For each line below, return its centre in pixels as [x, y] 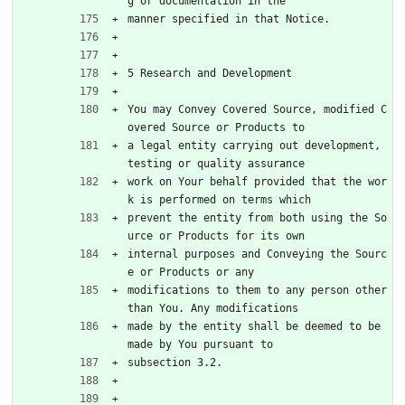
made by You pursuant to [200, 344]
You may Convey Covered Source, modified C [257, 109]
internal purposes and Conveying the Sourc [257, 254]
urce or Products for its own [216, 235]
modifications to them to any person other [257, 290]
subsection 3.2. [175, 362]
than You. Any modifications [213, 308]
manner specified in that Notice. [229, 19]
